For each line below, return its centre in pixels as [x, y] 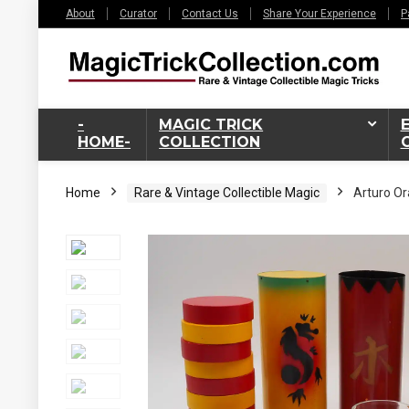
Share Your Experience [320, 14]
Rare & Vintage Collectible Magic [227, 192]
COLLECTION [210, 142]
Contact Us [210, 14]
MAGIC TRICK [211, 124]
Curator [138, 14]
